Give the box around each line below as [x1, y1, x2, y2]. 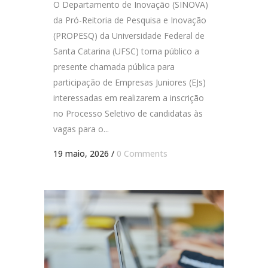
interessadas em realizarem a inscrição [53, 92, 204, 103]
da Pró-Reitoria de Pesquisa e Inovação [53, 14, 206, 26]
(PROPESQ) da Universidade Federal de [53, 30, 205, 41]
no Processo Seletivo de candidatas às [53, 108, 203, 119]
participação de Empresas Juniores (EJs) [53, 77, 206, 88]
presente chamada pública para [53, 61, 175, 72]
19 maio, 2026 [53, 148, 109, 159]
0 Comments [117, 148, 167, 159]
